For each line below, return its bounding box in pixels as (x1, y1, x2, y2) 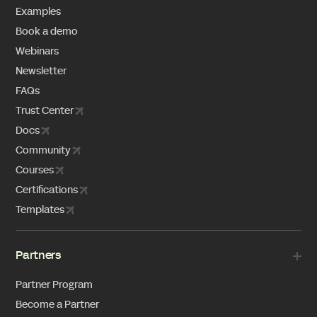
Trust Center (16, 106, 74, 116)
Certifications (16, 185, 79, 195)
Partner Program (16, 280, 93, 290)
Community (16, 146, 71, 156)
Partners (16, 250, 61, 261)
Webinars (16, 47, 59, 57)
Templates (16, 205, 65, 215)
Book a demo (16, 27, 79, 37)
